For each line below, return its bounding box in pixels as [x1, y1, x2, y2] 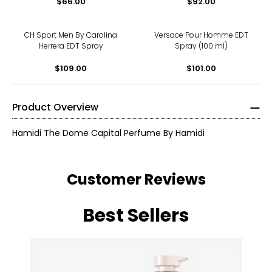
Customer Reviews [66, 169, 206, 189]
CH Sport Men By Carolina [24, 29, 117, 40]
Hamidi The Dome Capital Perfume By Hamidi [12, 126, 205, 139]
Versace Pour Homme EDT [154, 29, 248, 40]
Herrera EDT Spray [38, 40, 103, 51]
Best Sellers [83, 202, 189, 228]
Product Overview [12, 100, 98, 114]
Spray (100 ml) [175, 40, 228, 51]
